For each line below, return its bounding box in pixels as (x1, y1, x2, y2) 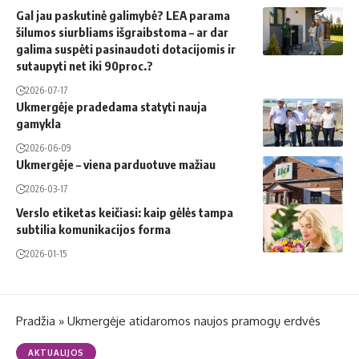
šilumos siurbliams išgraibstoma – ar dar (16, 24, 228, 39)
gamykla (16, 115, 61, 131)
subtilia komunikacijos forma (16, 221, 171, 236)
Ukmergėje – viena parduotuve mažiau (16, 156, 216, 171)
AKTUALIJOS (28, 347, 84, 357)
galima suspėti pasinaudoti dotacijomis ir (16, 41, 236, 56)
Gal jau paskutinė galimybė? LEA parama (16, 7, 230, 22)
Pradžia (16, 313, 55, 329)
